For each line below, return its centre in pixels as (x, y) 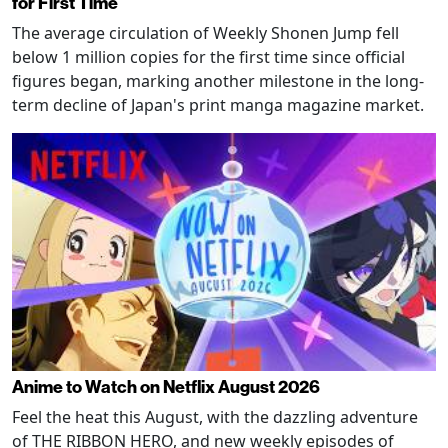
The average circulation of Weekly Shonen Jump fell (205, 32)
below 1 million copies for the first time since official (208, 56)
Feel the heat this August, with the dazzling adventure (215, 417)
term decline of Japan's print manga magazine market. (218, 104)
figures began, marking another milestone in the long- (218, 80)
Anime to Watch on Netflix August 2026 (166, 387)
